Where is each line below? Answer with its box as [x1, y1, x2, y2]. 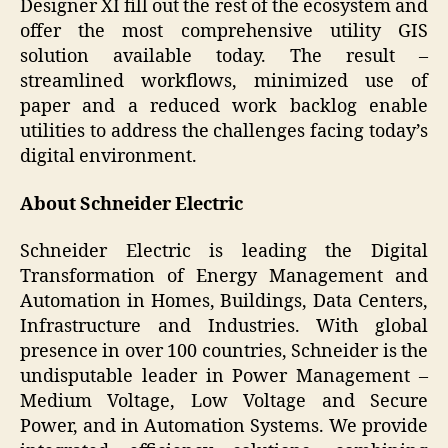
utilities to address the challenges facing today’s [20, 120, 428, 144]
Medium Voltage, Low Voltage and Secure [20, 390, 428, 414]
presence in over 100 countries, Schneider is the [20, 340, 428, 364]
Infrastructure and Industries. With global [20, 315, 428, 339]
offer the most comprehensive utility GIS [20, 20, 428, 44]
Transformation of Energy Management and [20, 265, 428, 289]
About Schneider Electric [20, 192, 243, 216]
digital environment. [20, 145, 197, 169]
